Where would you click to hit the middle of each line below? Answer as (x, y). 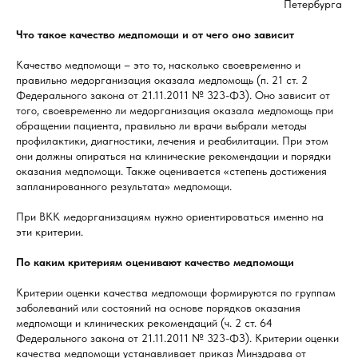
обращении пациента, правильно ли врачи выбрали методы (161, 126)
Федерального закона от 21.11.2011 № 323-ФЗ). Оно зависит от (173, 95)
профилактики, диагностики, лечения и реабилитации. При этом (172, 141)
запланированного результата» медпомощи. (124, 187)
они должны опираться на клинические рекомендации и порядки (173, 156)
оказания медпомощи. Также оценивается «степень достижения (171, 171)
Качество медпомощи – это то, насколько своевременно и (158, 65)
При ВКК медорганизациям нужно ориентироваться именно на (170, 217)
